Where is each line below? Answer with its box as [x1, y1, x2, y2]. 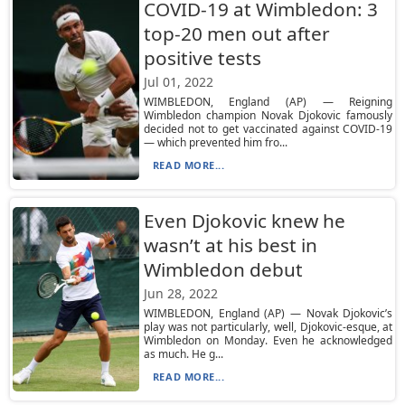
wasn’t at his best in [143, 232, 317, 258]
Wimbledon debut [143, 257, 303, 282]
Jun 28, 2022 [143, 285, 218, 302]
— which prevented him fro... [143, 135, 287, 150]
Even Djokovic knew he [143, 208, 345, 233]
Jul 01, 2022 [143, 73, 213, 90]
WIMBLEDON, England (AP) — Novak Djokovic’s [143, 306, 393, 321]
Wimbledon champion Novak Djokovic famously [143, 108, 393, 123]
